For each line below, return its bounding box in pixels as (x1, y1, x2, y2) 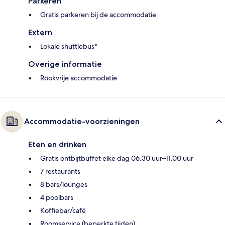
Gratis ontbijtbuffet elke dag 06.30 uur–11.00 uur (40, 153, 193, 163)
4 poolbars (40, 192, 73, 202)
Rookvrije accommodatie (40, 73, 117, 82)
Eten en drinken (28, 139, 86, 149)
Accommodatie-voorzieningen (24, 116, 140, 126)
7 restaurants (40, 166, 80, 176)
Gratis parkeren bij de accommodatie (40, 10, 156, 19)
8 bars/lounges (40, 179, 87, 189)
